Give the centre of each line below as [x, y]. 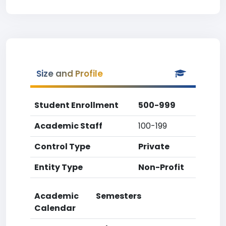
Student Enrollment [76, 105]
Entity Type [59, 167]
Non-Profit [161, 167]
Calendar [55, 208]
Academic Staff [68, 126]
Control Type [62, 147]
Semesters [119, 196]
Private [154, 147]
